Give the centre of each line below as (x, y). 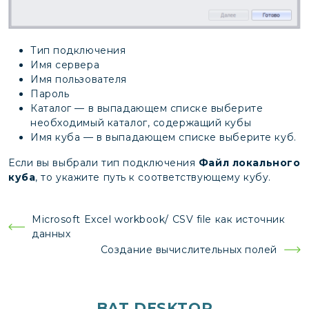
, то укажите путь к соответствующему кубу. (153, 178)
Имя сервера (65, 65)
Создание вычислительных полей (189, 249)
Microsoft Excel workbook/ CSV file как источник (159, 220)
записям (43, 255)
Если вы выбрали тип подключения (103, 163)
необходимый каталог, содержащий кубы (141, 123)
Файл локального (249, 163)
